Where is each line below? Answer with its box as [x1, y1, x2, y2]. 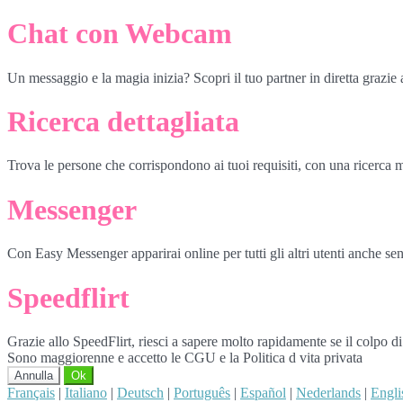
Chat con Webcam [7, 17, 232, 50]
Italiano [65, 385, 107, 401]
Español [240, 385, 286, 401]
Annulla [14, 369, 53, 383]
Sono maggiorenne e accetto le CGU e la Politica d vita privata [7, 350, 363, 366]
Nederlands [296, 385, 361, 401]
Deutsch [117, 385, 164, 401]
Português [174, 385, 230, 401]
